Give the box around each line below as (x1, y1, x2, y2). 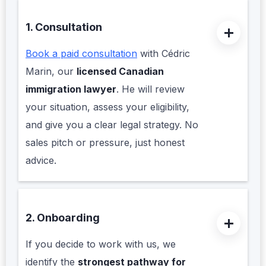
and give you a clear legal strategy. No (26, 119, 198, 131)
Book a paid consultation (26, 47, 137, 60)
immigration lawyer (26, 83, 116, 96)
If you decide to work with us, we (26, 238, 176, 251)
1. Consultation (26, 21, 102, 34)
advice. (26, 154, 56, 167)
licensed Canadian (77, 65, 164, 78)
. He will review (116, 83, 185, 96)
